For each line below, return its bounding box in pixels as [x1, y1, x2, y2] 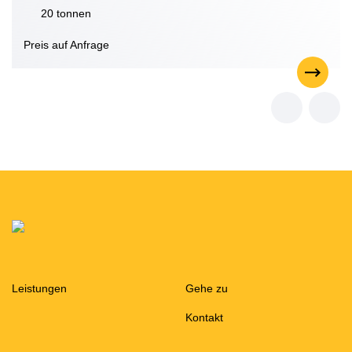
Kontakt [185, 311, 223, 324]
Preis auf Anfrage [24, 38, 109, 51]
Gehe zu [185, 282, 228, 295]
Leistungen [12, 282, 67, 295]
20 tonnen [41, 7, 91, 20]
